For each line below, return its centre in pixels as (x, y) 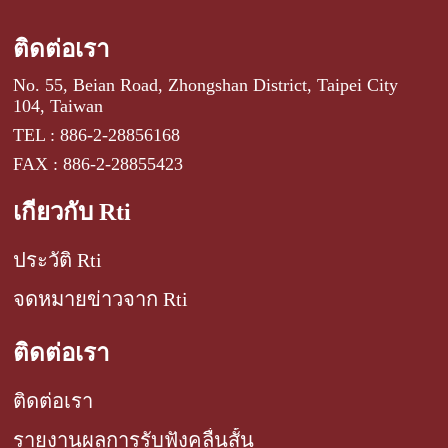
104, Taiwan (58, 105)
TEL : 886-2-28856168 (97, 134)
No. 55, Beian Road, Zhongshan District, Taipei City (206, 84)
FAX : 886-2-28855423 (98, 163)
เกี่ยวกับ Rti (72, 211)
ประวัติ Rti (58, 259)
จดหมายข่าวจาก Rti (101, 298)
